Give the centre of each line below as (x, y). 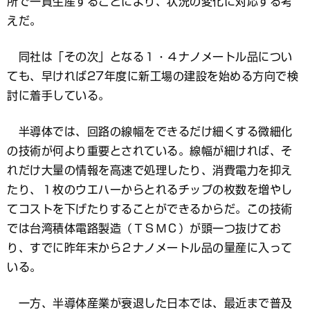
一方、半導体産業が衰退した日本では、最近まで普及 (150, 303)
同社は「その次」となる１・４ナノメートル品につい (150, 57)
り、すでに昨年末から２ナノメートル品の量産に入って (150, 248)
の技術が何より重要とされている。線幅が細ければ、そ (150, 151)
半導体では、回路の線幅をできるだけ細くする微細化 (150, 131)
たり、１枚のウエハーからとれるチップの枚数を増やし (150, 190)
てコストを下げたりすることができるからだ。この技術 (150, 209)
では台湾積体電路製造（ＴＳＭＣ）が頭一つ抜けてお (144, 228)
